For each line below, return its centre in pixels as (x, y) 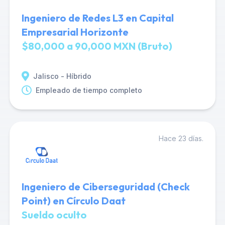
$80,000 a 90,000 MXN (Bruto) (97, 46)
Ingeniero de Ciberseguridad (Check (105, 187)
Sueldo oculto (54, 215)
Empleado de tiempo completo (89, 90)
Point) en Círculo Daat (73, 201)
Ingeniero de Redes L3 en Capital (97, 18)
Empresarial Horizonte (75, 32)
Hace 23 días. (181, 138)
